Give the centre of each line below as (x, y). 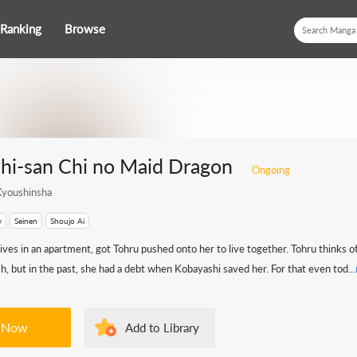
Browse (85, 29)
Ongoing (271, 170)
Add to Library (162, 328)
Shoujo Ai (67, 221)
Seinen (26, 221)
